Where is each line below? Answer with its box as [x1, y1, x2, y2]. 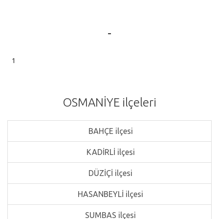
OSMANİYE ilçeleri [63, 96, 156, 109]
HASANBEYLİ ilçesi [76, 190, 143, 198]
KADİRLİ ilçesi [84, 148, 135, 156]
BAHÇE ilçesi [86, 127, 133, 135]
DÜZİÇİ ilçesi [87, 169, 132, 177]
